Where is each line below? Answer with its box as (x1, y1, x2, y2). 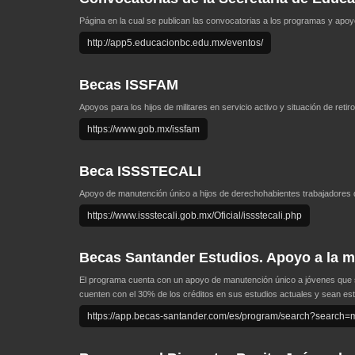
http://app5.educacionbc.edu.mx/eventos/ (87, 37, 263, 48)
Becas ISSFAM (79, 77, 178, 93)
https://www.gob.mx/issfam (87, 124, 200, 135)
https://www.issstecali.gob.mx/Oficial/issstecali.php (87, 210, 302, 221)
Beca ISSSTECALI (79, 163, 201, 179)
